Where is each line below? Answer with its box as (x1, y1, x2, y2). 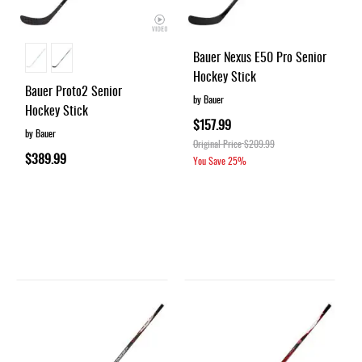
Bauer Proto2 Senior (25, 81, 122, 101)
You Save (192, 154, 225, 168)
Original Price (192, 137, 242, 151)
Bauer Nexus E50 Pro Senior (192, 47, 326, 67)
